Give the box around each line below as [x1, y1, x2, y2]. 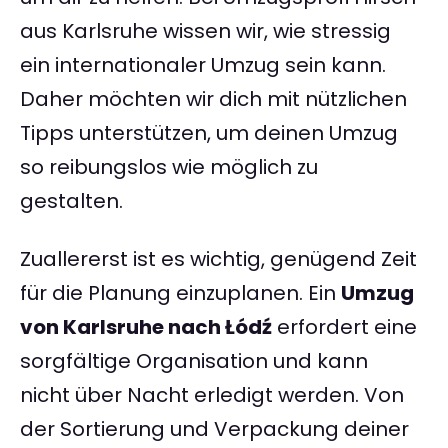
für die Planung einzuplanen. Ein [20, 279, 341, 308]
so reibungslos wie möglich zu [20, 153, 318, 182]
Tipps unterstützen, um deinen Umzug [20, 119, 398, 148]
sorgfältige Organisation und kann [20, 347, 368, 376]
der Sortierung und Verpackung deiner [20, 415, 409, 444]
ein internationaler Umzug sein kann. [20, 51, 386, 80]
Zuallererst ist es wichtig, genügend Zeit [20, 245, 417, 274]
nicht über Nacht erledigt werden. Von [20, 381, 404, 410]
